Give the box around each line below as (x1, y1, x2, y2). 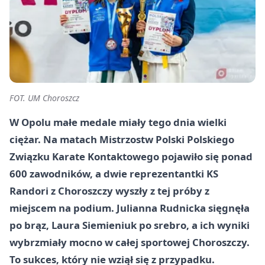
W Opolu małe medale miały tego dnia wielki (9, 115, 227, 129)
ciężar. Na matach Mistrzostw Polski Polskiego (9, 132, 234, 146)
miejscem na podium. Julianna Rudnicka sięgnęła (9, 201, 250, 215)
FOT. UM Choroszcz (9, 92, 79, 104)
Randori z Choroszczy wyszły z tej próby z (9, 183, 209, 198)
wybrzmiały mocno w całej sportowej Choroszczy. (9, 235, 250, 249)
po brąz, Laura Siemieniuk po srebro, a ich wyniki (9, 218, 250, 232)
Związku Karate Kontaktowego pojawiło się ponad (9, 149, 253, 163)
